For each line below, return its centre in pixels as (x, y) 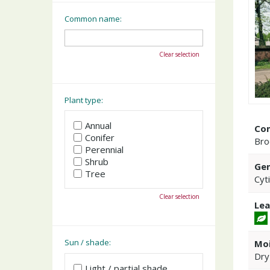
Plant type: (84, 100)
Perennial (104, 149)
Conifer (100, 137)
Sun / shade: (88, 242)
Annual (98, 125)
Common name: (93, 19)
